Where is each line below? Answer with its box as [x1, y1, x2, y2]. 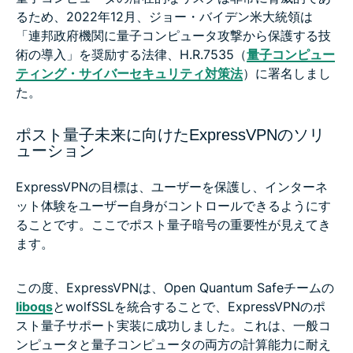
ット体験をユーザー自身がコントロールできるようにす [16, 197, 331, 214]
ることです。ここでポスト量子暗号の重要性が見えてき [16, 216, 331, 232]
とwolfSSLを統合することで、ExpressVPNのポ [53, 298, 325, 314]
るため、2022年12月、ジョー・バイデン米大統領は [16, 8, 313, 24]
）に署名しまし [243, 65, 331, 81]
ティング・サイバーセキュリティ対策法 [16, 65, 243, 81]
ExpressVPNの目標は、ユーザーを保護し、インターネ [16, 178, 328, 195]
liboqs [16, 298, 53, 314]
